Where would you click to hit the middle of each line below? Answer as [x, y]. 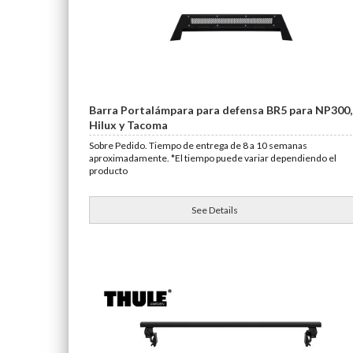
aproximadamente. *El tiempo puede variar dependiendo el [213, 158]
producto [108, 171]
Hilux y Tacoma [128, 125]
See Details [215, 210]
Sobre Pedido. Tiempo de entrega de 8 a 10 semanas [198, 145]
